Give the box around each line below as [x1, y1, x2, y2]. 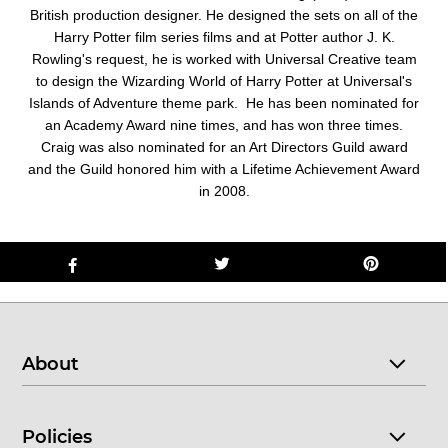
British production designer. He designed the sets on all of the [30, 6, 418, 23]
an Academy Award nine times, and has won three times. [45, 116, 403, 133]
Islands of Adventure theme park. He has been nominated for [29, 94, 419, 111]
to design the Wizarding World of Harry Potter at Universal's [36, 72, 412, 89]
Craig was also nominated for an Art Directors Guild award [40, 138, 408, 155]
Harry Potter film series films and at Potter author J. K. [53, 28, 395, 45]
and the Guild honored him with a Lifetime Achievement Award [28, 160, 420, 177]
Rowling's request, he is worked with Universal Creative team [31, 50, 417, 67]
